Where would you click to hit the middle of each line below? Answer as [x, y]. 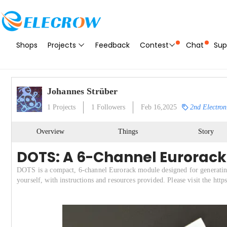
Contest [154, 45]
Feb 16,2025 [159, 107]
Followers [110, 107]
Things [128, 131]
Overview [51, 131]
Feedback [112, 45]
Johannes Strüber [83, 91]
